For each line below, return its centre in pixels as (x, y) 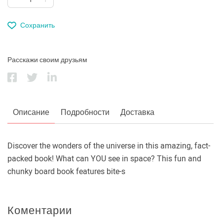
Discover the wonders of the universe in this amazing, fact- (109, 146)
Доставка (137, 112)
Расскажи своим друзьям (47, 60)
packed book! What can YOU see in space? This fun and (104, 159)
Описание (31, 112)
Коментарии (40, 210)
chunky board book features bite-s (66, 171)
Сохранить (37, 25)
